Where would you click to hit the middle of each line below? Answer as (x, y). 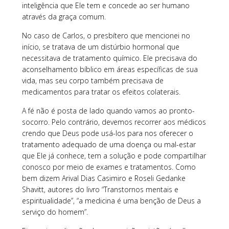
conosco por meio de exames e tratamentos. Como (109, 167)
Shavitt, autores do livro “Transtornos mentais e (100, 189)
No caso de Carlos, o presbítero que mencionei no (106, 35)
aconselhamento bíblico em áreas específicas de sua (110, 69)
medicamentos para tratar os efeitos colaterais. (102, 91)
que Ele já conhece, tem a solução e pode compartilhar (114, 155)
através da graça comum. (64, 16)
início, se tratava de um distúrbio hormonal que (100, 47)
